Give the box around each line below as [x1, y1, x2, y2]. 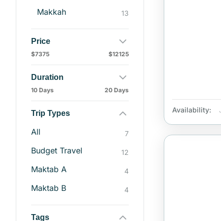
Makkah [37, 6, 66, 17]
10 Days [31, 86, 54, 94]
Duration [31, 73, 64, 81]
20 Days [105, 86, 129, 94]
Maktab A [31, 164, 67, 175]
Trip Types [31, 109, 70, 117]
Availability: [172, 106, 211, 114]
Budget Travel [31, 146, 82, 156]
